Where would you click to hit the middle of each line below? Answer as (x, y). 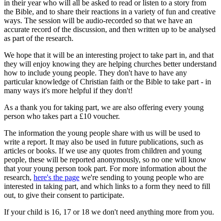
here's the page (56, 178)
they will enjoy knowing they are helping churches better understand (110, 64)
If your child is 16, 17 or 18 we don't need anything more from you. (109, 212)
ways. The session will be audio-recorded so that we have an (98, 21)
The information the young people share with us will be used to (102, 133)
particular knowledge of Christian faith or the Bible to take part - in (108, 82)
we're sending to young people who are (142, 178)
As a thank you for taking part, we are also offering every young (104, 108)
